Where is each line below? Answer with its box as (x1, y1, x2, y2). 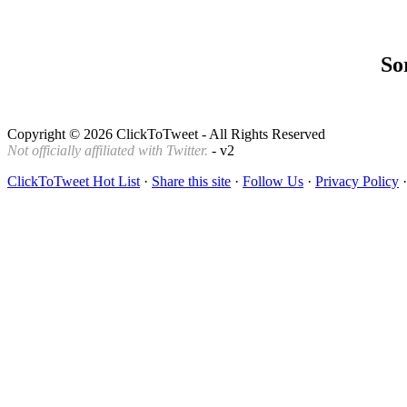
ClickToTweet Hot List (7, 173, 140, 189)
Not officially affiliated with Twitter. (7, 142, 208, 158)
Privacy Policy (315, 173, 399, 189)
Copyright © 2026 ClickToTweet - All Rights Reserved (7, 125, 325, 142)
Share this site (152, 173, 231, 189)
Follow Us (243, 173, 303, 189)
